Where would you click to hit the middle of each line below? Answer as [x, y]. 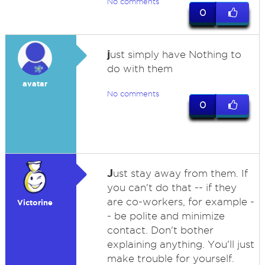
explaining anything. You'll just [180, 244]
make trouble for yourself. [170, 258]
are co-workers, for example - [180, 202]
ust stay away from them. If [180, 173]
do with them [140, 69]
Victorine [35, 203]
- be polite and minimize [166, 216]
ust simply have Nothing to [175, 54]
